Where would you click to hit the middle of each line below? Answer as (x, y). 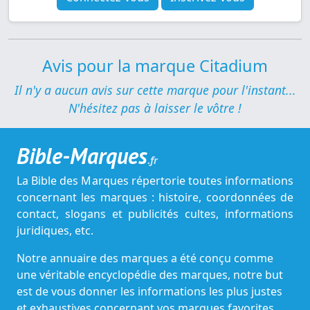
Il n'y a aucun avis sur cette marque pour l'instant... (155, 90)
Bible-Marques (82, 156)
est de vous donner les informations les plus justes (149, 292)
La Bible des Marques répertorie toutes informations (155, 181)
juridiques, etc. (55, 231)
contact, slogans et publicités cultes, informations (155, 214)
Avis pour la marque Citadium (155, 66)
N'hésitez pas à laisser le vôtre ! (155, 108)
